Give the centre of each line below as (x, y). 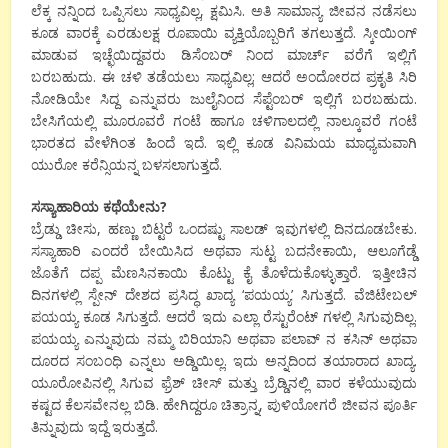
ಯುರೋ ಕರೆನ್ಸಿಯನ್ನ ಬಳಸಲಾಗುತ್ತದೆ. (127, 165)
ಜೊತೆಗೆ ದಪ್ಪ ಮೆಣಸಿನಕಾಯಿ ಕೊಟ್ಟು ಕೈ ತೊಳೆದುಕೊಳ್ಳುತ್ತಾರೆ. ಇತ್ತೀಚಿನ (224, 273)
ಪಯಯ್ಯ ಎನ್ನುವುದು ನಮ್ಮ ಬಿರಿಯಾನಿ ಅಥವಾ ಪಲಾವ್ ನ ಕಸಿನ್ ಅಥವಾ (224, 339)
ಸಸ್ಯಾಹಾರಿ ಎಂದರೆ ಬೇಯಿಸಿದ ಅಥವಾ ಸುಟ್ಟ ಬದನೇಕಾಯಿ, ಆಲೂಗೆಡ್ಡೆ (224, 251)
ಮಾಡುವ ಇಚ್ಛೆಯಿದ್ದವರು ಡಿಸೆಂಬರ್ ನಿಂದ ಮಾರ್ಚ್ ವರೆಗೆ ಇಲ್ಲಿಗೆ (224, 55)
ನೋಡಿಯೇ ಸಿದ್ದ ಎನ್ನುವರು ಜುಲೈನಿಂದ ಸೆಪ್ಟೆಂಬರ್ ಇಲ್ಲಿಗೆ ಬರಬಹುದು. (224, 99)
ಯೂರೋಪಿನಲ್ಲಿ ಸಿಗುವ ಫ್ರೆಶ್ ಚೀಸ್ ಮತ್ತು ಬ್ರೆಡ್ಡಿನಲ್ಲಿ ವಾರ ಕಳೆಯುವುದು (224, 383)
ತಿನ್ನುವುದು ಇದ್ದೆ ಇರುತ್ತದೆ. (95, 427)
